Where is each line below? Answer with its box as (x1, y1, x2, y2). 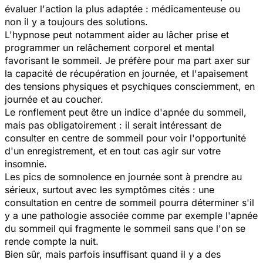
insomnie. (5, 157, 47, 170)
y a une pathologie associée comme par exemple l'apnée (5, 209, 258, 221)
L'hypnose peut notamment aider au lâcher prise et (5, 28, 229, 41)
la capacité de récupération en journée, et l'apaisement (5, 67, 248, 79)
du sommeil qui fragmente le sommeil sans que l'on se (5, 222, 245, 234)
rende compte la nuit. (5, 235, 104, 247)
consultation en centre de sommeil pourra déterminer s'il (5, 196, 254, 208)
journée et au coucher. (5, 93, 109, 105)
